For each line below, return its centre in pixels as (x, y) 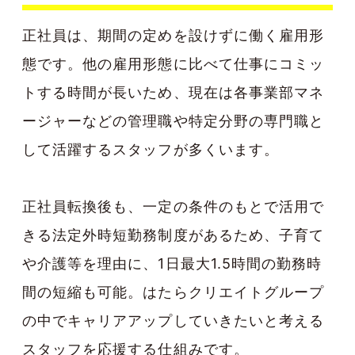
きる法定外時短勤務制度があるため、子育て (173, 235)
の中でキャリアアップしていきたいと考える (173, 320)
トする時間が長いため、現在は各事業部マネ (173, 92)
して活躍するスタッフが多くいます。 (151, 149)
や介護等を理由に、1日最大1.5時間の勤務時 (172, 263)
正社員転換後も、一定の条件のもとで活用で (173, 206)
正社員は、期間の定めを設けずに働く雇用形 (173, 35)
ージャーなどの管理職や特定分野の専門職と (173, 120)
